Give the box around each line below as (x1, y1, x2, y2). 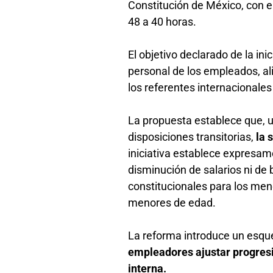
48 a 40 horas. (128, 15, 199, 28)
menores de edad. (128, 196, 219, 209)
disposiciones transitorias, (128, 130, 257, 143)
